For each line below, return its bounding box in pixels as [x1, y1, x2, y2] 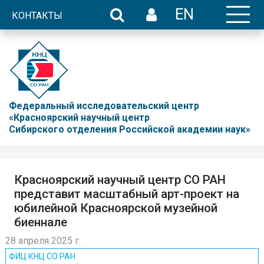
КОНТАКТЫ [12, 10, 62, 21]
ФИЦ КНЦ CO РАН [9, 252, 75, 261]
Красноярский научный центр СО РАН [14, 173, 226, 187]
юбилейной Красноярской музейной [14, 201, 217, 215]
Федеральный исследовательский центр [9, 100, 202, 111]
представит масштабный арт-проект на [14, 187, 239, 201]
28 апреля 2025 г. [5, 235, 81, 246]
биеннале [14, 215, 67, 229]
